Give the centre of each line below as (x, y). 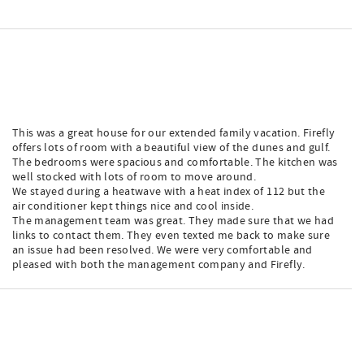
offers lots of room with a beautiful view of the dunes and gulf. (171, 148)
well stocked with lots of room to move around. (134, 177)
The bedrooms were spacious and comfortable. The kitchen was (175, 162)
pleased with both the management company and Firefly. (159, 265)
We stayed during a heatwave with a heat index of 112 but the (169, 192)
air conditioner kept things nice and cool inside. (133, 206)
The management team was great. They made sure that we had (173, 221)
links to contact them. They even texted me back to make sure (171, 236)
